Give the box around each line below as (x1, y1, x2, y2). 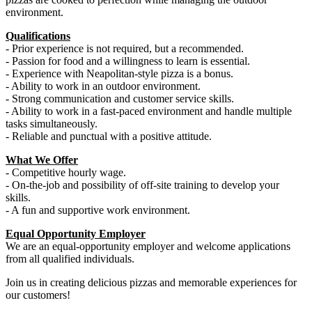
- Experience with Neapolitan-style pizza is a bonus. (6, 67, 233, 79)
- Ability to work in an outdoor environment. (6, 79, 201, 92)
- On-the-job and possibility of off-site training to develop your (6, 178, 279, 191)
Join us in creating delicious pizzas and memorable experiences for (6, 276, 297, 288)
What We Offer (6, 153, 78, 166)
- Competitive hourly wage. (6, 166, 126, 178)
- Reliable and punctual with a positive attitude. (6, 130, 212, 142)
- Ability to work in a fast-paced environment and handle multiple (6, 104, 292, 117)
